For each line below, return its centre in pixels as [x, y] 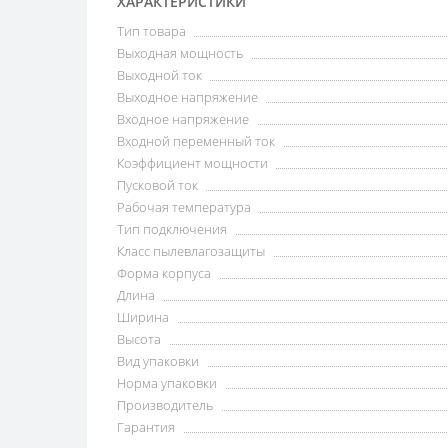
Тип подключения [172, 229]
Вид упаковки [158, 361]
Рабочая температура [184, 207]
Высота [139, 339]
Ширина [143, 317]
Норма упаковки [167, 383]
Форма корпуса [164, 273]
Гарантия [146, 427]
